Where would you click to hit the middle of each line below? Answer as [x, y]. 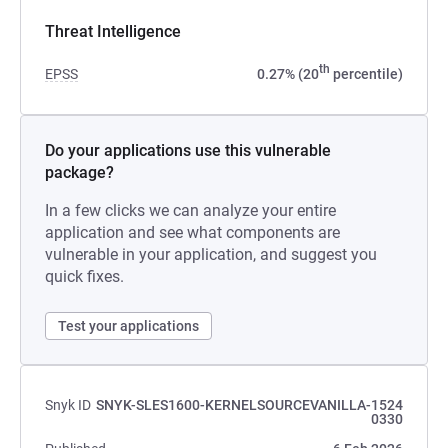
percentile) [366, 74]
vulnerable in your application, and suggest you [211, 254]
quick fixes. [84, 276]
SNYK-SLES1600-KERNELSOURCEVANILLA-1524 [249, 405]
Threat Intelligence [113, 31]
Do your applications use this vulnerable [188, 150]
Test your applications [128, 326]
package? [79, 172]
